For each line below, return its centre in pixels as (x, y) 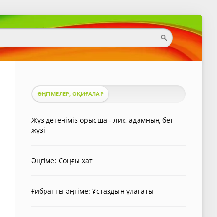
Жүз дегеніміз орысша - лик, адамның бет (102, 120)
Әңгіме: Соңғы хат (62, 161)
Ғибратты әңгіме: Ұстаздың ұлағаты (93, 191)
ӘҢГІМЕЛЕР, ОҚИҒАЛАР (70, 94)
